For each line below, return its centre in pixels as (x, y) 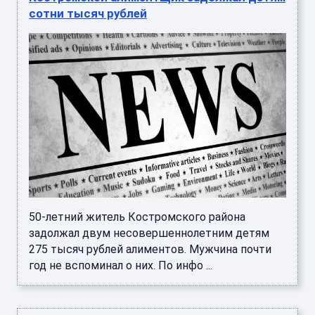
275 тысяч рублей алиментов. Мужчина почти (150, 249)
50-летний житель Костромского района (137, 217)
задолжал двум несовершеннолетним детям (149, 233)
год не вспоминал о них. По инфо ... (121, 265)
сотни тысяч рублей (88, 14)
